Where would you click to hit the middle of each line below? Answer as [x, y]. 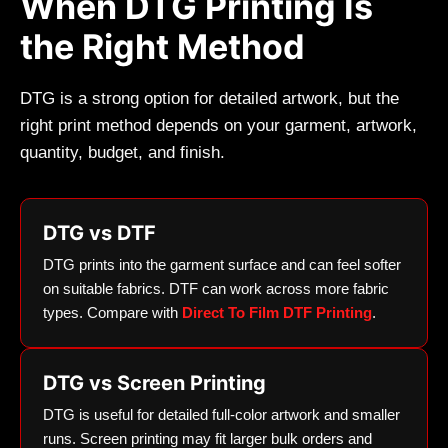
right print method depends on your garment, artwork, [218, 126]
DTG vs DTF [99, 233]
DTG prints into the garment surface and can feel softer [222, 265]
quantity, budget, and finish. [122, 153]
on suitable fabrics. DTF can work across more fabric [216, 289]
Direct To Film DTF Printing [277, 313]
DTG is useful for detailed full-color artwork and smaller [221, 415]
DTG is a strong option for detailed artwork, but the [209, 99]
